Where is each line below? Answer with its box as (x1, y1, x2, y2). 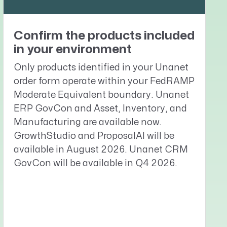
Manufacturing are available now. (14, 118, 162, 127)
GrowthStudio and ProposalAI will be (14, 131, 174, 140)
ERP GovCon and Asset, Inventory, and (14, 104, 187, 113)
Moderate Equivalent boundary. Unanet (14, 90, 189, 99)
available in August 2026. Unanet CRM (14, 145, 188, 154)
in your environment (14, 43, 132, 55)
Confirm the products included (14, 29, 195, 42)
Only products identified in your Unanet (14, 63, 188, 72)
